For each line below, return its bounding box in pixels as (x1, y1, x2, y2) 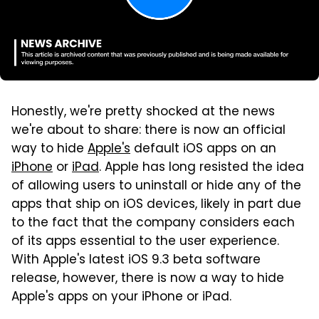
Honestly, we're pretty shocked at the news (11, 102, 275, 122)
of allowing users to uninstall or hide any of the (11, 176, 301, 197)
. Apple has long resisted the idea (99, 157, 304, 178)
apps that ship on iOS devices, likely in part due (11, 194, 301, 215)
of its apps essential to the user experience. (11, 231, 279, 252)
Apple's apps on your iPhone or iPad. (11, 287, 231, 308)
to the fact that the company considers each (11, 213, 295, 234)
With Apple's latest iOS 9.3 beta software (11, 250, 261, 271)
